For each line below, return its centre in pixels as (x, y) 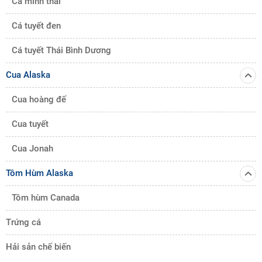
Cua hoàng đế (39, 99)
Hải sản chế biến (38, 247)
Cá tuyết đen (36, 26)
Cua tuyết (30, 124)
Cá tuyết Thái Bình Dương (61, 50)
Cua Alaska (28, 75)
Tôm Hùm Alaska (39, 173)
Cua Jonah (32, 149)
